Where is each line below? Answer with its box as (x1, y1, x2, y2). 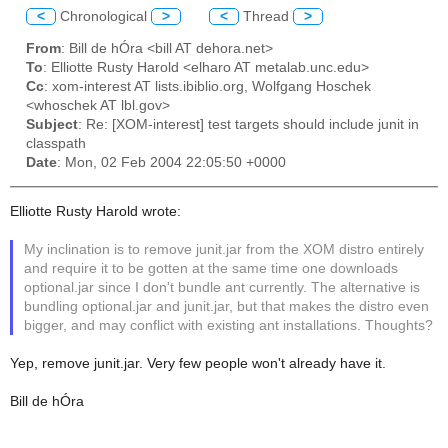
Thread (239, 8, 293, 24)
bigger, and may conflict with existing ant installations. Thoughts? (24, 317, 434, 333)
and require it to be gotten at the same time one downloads (24, 260, 399, 276)
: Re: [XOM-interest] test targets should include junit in (78, 117, 419, 133)
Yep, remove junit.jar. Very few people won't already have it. (10, 355, 386, 371)
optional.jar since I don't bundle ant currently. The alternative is (24, 279, 421, 295)
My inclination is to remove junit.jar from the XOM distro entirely (24, 241, 425, 257)
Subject (26, 117, 78, 133)
